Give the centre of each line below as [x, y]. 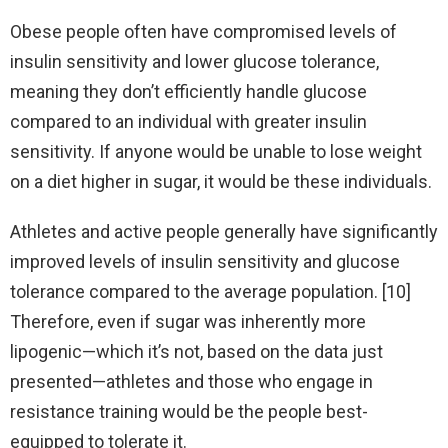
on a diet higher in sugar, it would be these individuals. [221, 181]
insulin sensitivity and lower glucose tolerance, [194, 61]
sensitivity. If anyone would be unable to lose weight [216, 151]
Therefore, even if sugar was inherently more [188, 321]
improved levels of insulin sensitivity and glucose [205, 261]
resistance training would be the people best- [189, 411]
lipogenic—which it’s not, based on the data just [196, 351]
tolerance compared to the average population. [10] [210, 291]
